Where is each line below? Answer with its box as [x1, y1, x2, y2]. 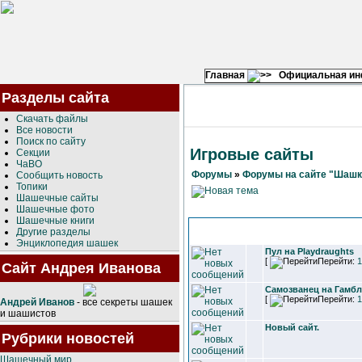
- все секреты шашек [74, 297, 172, 308]
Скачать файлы [16, 113, 88, 124]
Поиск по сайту [16, 136, 86, 147]
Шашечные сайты [16, 192, 99, 204]
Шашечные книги [16, 215, 95, 226]
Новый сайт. [265, 322, 319, 332]
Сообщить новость [16, 170, 103, 181]
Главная [205, 69, 247, 81]
